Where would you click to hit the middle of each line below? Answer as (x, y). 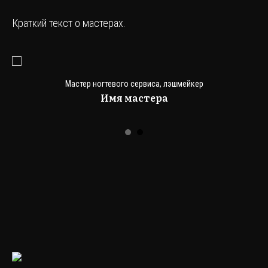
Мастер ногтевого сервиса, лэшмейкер (134, 83)
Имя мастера (134, 97)
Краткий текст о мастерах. (69, 23)
